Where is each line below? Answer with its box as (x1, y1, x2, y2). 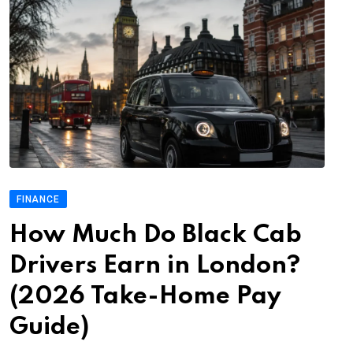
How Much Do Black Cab (9, 222, 302, 247)
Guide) (9, 314, 89, 340)
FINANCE (17, 193, 60, 205)
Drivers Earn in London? (9, 253, 300, 278)
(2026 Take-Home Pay (9, 284, 281, 309)
